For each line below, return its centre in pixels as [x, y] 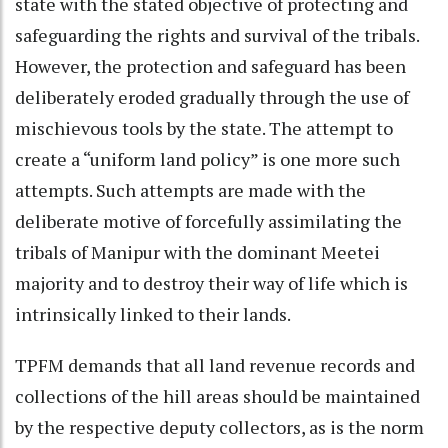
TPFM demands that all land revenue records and [215, 364]
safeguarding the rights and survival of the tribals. [217, 34]
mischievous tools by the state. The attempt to [204, 127]
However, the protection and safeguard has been [210, 65]
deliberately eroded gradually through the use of [212, 96]
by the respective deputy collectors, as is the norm [219, 426]
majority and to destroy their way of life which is [211, 282]
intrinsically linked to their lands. [154, 313]
